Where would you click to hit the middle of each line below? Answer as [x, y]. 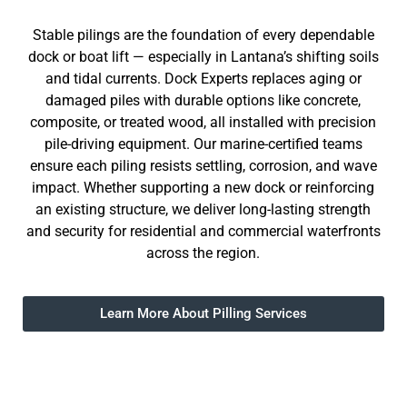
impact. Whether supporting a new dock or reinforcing [203, 188]
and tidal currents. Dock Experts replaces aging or [203, 79]
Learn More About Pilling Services [203, 313]
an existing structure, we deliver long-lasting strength [203, 210]
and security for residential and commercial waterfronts [203, 232]
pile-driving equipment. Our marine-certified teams [203, 144]
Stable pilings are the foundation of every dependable [203, 35]
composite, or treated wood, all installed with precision [203, 123]
